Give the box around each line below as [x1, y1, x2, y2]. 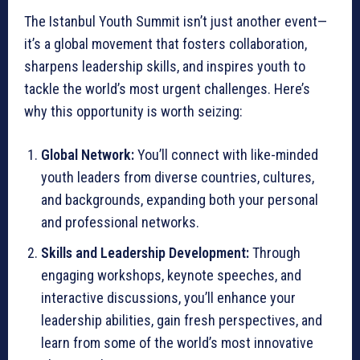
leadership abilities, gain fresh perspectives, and [41, 311, 322, 329]
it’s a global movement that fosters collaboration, [24, 35, 307, 52]
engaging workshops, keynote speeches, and [41, 266, 301, 284]
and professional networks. [41, 213, 199, 231]
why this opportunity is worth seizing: [24, 102, 243, 120]
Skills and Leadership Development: [41, 243, 249, 261]
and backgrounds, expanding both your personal [41, 190, 318, 208]
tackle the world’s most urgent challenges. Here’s [24, 80, 310, 97]
